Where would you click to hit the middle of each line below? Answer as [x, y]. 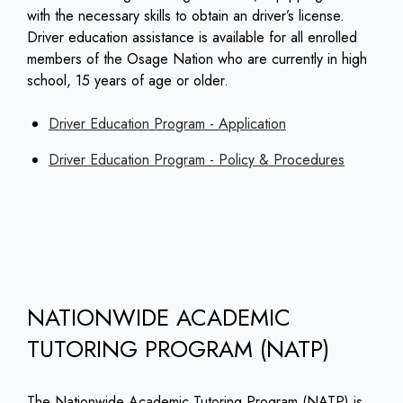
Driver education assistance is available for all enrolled [192, 38]
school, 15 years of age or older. [128, 81]
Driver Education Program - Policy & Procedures [197, 160]
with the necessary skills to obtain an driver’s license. [186, 16]
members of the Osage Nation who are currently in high [197, 59]
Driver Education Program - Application [167, 124]
